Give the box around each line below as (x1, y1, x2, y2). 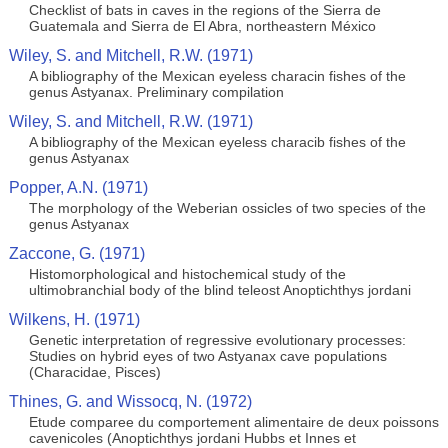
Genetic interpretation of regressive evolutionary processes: (28, 332, 406, 348)
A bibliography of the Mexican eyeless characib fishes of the (28, 134, 406, 150)
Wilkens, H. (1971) (8, 311, 140, 328)
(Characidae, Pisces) (28, 364, 161, 380)
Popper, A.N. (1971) (8, 179, 148, 196)
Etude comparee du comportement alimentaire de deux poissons (28, 414, 439, 430)
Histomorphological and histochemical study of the (28, 266, 346, 282)
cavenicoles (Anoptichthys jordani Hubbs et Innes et (28, 430, 356, 446)
